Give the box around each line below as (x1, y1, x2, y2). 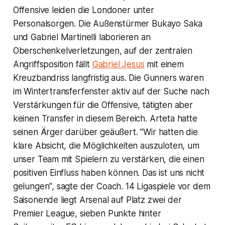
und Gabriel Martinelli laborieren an (13, 32, 151, 42)
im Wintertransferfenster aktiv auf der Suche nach (13, 86, 209, 96)
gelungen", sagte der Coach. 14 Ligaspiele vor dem (13, 181, 210, 191)
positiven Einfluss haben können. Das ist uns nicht (13, 167, 205, 178)
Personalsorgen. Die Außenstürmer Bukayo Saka (13, 18, 203, 29)
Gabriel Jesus (92, 59, 145, 69)
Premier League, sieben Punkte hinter (13, 208, 161, 218)
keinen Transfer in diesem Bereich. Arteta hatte (13, 113, 197, 124)
